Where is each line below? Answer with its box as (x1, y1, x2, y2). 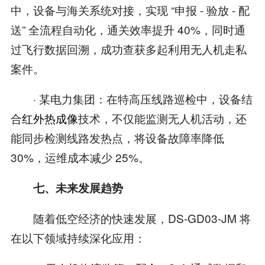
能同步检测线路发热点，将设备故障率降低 (10, 129, 224, 146)
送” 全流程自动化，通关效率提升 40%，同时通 (10, 21, 245, 37)
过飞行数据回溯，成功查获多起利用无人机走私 (10, 41, 247, 57)
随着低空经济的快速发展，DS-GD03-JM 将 (10, 209, 251, 226)
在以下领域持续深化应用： (10, 229, 146, 245)
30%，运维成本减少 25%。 (10, 148, 150, 165)
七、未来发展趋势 (33, 179, 123, 196)
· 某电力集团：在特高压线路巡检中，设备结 (10, 90, 253, 106)
